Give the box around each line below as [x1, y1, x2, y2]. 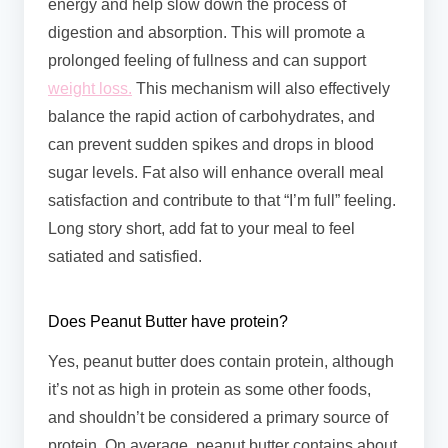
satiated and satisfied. [48, 248, 206, 266]
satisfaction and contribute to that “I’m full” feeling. [48, 192, 396, 210]
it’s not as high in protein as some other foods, [48, 381, 371, 399]
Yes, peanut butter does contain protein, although [48, 353, 394, 371]
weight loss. [48, 80, 132, 98]
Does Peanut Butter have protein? [48, 313, 292, 331]
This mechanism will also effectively [132, 80, 390, 98]
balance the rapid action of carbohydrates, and [48, 108, 375, 126]
